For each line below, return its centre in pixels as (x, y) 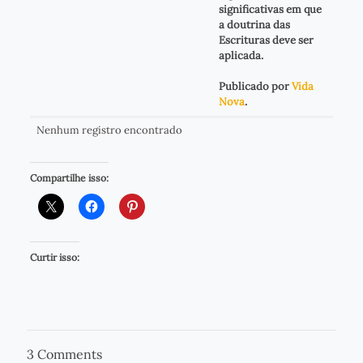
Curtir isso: (54, 258)
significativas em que (270, 9)
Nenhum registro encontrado (109, 130)
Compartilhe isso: (69, 178)
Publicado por (255, 86)
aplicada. (241, 55)
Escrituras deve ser (266, 40)
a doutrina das (254, 24)
